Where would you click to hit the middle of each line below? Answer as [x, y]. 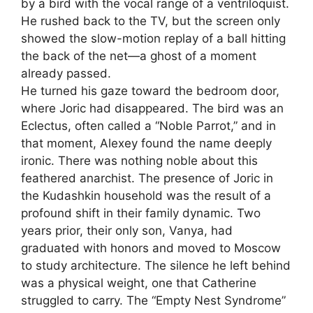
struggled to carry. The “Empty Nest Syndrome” [153, 300]
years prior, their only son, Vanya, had [127, 230]
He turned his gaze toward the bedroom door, [150, 90]
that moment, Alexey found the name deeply [146, 143]
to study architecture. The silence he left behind [156, 265]
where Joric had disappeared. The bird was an [152, 108]
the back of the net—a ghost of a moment [139, 56]
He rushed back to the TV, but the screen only [151, 21]
